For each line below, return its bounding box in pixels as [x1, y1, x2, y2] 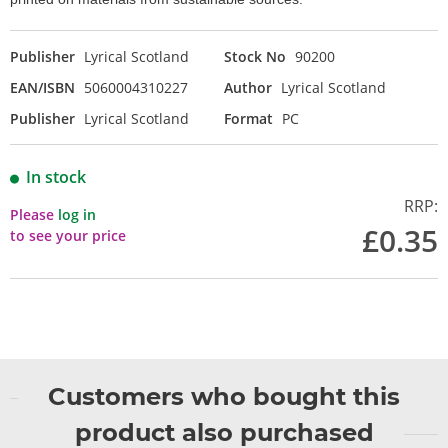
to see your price [10, 226, 126, 246]
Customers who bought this [48, 382, 400, 412]
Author [224, 78, 272, 98]
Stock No [224, 47, 286, 67]
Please [10, 205, 58, 225]
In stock [26, 166, 86, 189]
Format [224, 109, 273, 129]
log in [58, 205, 96, 225]
